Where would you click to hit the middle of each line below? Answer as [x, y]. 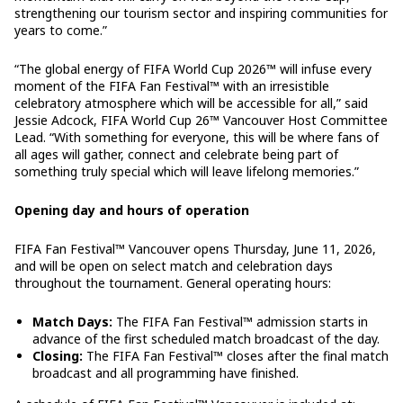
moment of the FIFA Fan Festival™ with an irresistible [172, 85]
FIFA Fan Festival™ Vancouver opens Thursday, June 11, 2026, [195, 248]
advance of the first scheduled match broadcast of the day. [206, 338]
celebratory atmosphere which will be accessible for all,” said [191, 103]
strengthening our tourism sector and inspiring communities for [201, 13]
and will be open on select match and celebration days [174, 265]
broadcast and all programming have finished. [166, 372]
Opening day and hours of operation [132, 210]
